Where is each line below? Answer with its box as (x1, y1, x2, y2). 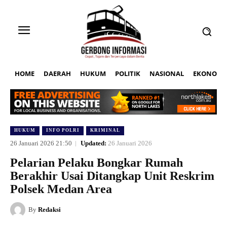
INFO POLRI (46, 128, 80, 133)
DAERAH (44, 68, 71, 78)
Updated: (81, 139, 106, 147)
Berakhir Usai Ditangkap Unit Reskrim (10, 169, 214, 183)
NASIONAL (149, 68, 184, 78)
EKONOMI (193, 68, 225, 78)
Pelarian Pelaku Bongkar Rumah (10, 156, 183, 170)
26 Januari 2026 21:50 (10, 139, 72, 147)
